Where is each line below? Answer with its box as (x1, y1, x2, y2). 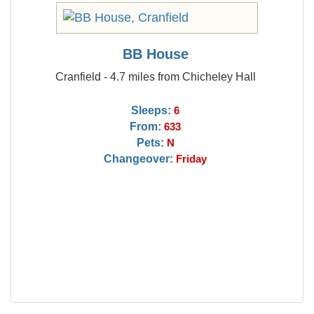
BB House (122, 46, 189, 62)
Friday (176, 153, 207, 165)
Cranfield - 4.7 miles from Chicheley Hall (55, 70, 256, 83)
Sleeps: (131, 104, 172, 116)
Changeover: (104, 152, 174, 165)
